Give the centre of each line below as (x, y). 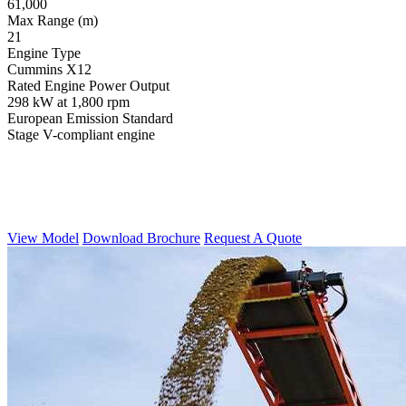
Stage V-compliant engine (81, 135)
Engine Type (44, 53)
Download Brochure (141, 237)
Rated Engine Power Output (88, 86)
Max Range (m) (53, 21)
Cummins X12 (49, 70)
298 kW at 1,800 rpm (68, 102)
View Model (43, 237)
